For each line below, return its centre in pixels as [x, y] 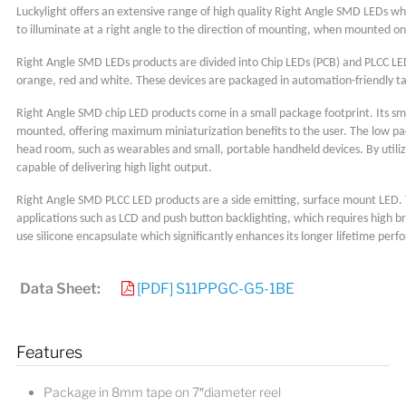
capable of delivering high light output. [115, 168]
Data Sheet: [61, 289]
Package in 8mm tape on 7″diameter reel [163, 392]
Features [50, 352]
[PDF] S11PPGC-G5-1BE [216, 289]
